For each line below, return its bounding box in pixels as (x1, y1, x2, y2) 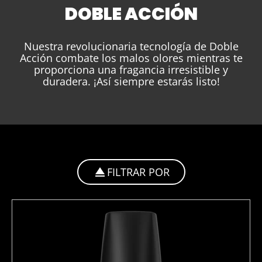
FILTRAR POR (106, 164, 170, 179)
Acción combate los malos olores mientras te (19, 50, 243, 65)
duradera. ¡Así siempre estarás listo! (42, 74, 220, 88)
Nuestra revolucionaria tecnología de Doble (23, 39, 239, 53)
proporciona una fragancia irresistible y (34, 62, 228, 77)
